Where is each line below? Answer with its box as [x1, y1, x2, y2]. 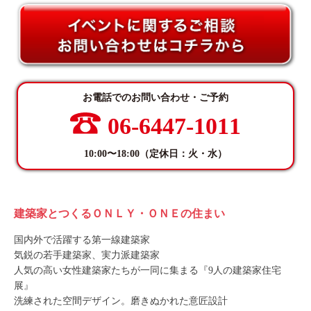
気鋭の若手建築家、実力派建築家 [14, 250, 160, 261]
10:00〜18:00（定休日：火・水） [84, 149, 227, 160]
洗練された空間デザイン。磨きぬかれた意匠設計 [14, 296, 228, 307]
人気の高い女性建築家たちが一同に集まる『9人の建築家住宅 [14, 265, 281, 276]
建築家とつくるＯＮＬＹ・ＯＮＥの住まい [14, 208, 225, 220]
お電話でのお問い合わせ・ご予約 [83, 92, 228, 103]
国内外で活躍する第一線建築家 [14, 235, 150, 246]
